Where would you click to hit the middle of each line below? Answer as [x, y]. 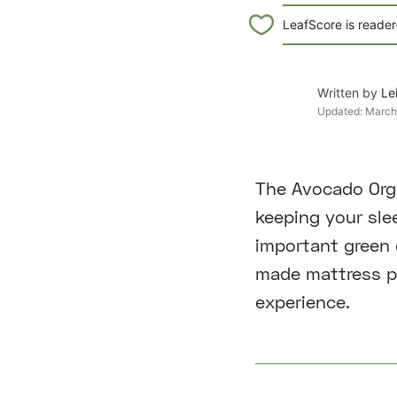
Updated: [342, 111]
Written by [350, 92]
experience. [302, 302]
